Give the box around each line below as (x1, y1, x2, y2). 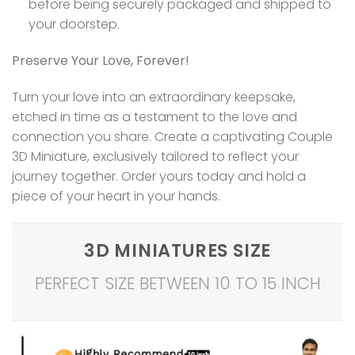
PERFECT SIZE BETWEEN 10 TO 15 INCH (34, 271, 321, 295)
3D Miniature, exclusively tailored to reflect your (12, 147, 299, 166)
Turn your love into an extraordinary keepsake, (12, 87, 296, 106)
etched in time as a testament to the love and (12, 107, 297, 126)
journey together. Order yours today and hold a (12, 166, 306, 185)
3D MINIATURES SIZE (83, 237, 272, 263)
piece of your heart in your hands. (12, 186, 220, 205)
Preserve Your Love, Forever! (12, 51, 189, 70)
